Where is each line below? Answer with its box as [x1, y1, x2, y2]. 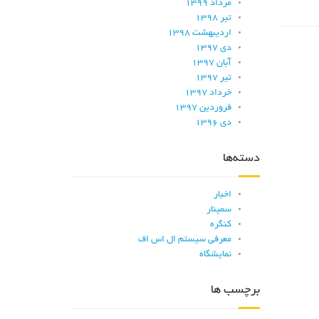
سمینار [206, 205, 231, 215]
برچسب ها [210, 284, 260, 297]
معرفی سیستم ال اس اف [137, 235, 231, 245]
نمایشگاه [199, 250, 231, 260]
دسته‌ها [222, 152, 260, 165]
